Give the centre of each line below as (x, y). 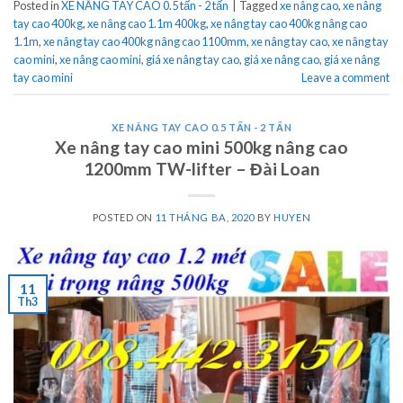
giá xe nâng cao (282, 60)
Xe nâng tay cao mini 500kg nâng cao (201, 148)
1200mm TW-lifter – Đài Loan (201, 169)
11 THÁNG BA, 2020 (205, 218)
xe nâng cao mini (100, 60)
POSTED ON (124, 218)
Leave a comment (345, 78)
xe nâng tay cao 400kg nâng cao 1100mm (145, 42)
